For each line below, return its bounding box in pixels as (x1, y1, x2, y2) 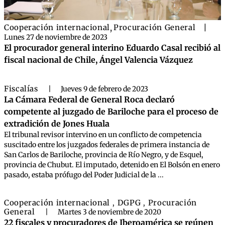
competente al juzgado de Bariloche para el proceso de (4, 106, 218, 117)
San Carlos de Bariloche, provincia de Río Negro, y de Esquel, (4, 150, 203, 159)
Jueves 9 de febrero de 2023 (61, 84, 149, 93)
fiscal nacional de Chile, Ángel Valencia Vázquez (4, 55, 193, 65)
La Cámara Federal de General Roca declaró (4, 94, 175, 104)
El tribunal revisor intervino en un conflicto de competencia (4, 130, 202, 139)
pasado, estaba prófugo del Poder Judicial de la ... (4, 170, 164, 179)
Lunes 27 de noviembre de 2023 (4, 33, 107, 42)
